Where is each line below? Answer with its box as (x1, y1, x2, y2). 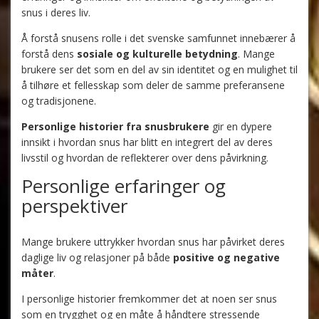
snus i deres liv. (21, 6, 90, 20)
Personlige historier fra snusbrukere (21, 120, 209, 134)
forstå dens (21, 47, 77, 61)
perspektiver (21, 193, 127, 219)
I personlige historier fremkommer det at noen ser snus (21, 292, 277, 306)
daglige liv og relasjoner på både (21, 251, 173, 265)
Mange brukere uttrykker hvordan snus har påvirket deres (21, 235, 285, 249)
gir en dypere (209, 120, 272, 134)
